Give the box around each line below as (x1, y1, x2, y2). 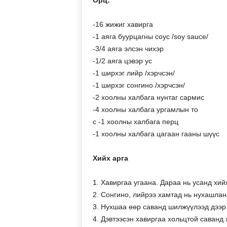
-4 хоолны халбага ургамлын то (92, 105, 198, 113)
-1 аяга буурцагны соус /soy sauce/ (92, 32, 208, 41)
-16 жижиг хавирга (92, 20, 153, 28)
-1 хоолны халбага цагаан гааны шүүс (92, 130, 219, 138)
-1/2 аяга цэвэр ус (92, 57, 152, 65)
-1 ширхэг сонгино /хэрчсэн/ (92, 81, 185, 89)
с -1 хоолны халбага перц (92, 118, 178, 126)
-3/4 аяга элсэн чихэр (92, 45, 164, 53)
